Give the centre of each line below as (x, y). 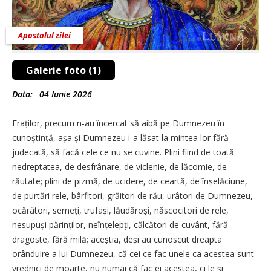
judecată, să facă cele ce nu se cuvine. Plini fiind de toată (123, 152)
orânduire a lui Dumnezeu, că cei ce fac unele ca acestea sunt (133, 253)
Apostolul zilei (44, 35)
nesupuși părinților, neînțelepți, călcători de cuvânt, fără (120, 224)
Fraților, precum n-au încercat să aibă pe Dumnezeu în (118, 123)
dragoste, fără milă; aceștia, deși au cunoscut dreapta (117, 239)
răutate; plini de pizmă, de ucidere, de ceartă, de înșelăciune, (130, 181)
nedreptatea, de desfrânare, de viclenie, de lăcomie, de (119, 166)
